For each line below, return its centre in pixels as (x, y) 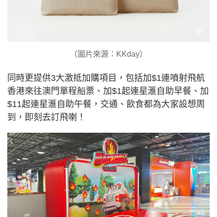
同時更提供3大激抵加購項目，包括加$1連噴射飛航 (106, 78)
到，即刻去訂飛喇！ (46, 117)
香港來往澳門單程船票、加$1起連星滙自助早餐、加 (108, 91)
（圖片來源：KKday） (108, 54)
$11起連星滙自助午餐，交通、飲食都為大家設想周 (106, 104)
